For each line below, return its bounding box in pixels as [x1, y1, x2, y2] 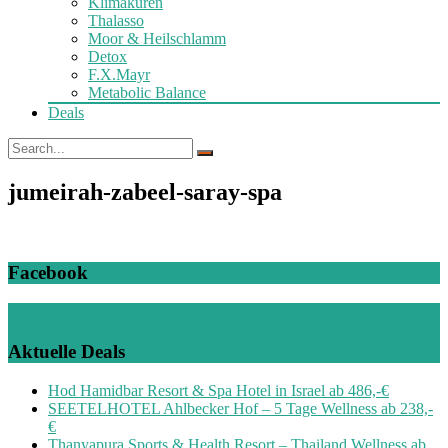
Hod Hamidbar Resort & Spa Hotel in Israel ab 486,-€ [48, 381, 389, 399]
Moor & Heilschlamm [88, 29, 226, 47]
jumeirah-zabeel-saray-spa [8, 178, 282, 205]
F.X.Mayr [88, 65, 150, 83]
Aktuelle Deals [8, 340, 125, 362]
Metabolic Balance [88, 83, 206, 101]
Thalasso [88, 11, 144, 29]
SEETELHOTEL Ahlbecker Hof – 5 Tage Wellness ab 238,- [48, 399, 433, 417]
